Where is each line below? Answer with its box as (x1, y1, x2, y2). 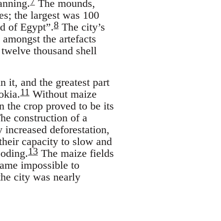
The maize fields (37, 147, 114, 159)
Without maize (29, 87, 97, 100)
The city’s (58, 20, 105, 33)
